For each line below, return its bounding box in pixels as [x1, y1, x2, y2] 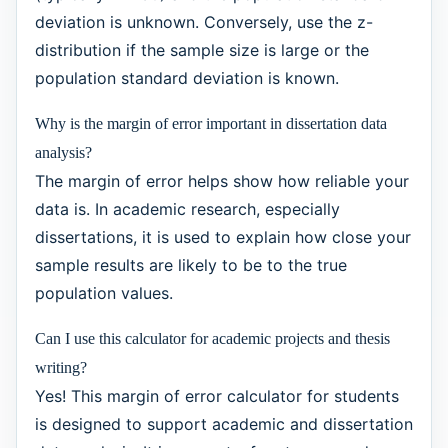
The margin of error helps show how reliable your [34, 170, 409, 191]
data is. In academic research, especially [34, 198, 340, 219]
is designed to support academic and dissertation [34, 413, 413, 434]
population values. [34, 282, 173, 303]
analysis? [34, 143, 92, 161]
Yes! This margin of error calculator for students [34, 385, 399, 406]
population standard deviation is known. [34, 67, 339, 88]
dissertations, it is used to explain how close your [34, 226, 411, 247]
